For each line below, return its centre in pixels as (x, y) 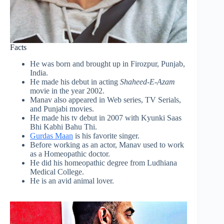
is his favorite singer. (106, 135)
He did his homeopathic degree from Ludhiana (103, 162)
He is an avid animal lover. (72, 180)
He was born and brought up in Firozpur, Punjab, (107, 63)
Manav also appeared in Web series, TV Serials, (105, 99)
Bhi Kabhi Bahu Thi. (63, 126)
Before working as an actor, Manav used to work (107, 144)
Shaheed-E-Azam (147, 81)
